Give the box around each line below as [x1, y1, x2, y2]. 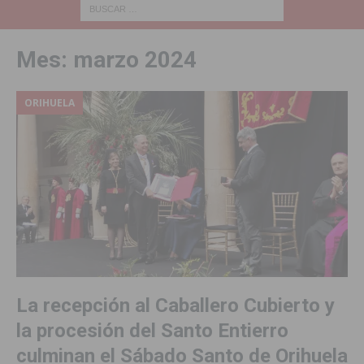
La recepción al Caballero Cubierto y [16, 294, 335, 318]
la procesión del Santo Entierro [16, 319, 288, 343]
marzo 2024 [73, 45, 197, 73]
